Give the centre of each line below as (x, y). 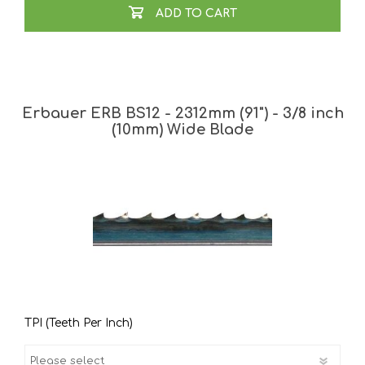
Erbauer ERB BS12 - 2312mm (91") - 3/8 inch (182, 114)
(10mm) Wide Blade (182, 130)
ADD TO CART (196, 13)
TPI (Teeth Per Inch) (79, 323)
